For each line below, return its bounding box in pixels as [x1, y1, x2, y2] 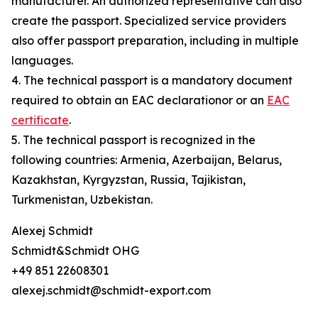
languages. [11, 53, 73, 68]
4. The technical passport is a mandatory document [11, 73, 292, 88]
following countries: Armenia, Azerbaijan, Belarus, [11, 153, 282, 168]
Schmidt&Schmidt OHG [11, 243, 139, 258]
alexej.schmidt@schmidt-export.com [11, 283, 211, 298]
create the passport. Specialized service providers [11, 13, 286, 28]
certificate [11, 113, 69, 128]
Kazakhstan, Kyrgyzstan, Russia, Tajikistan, [11, 172, 246, 187]
